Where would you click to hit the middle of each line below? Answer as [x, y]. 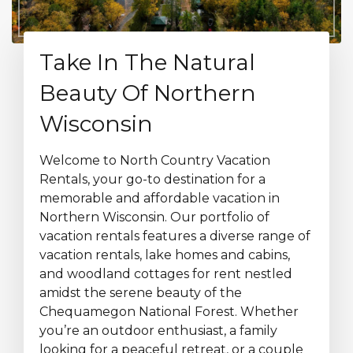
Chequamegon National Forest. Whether [169, 312]
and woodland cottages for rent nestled [166, 274]
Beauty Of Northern [148, 93]
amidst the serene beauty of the [141, 293]
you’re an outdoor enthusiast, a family [158, 331]
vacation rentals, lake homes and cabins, [165, 255]
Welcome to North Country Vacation [155, 160]
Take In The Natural [147, 62]
